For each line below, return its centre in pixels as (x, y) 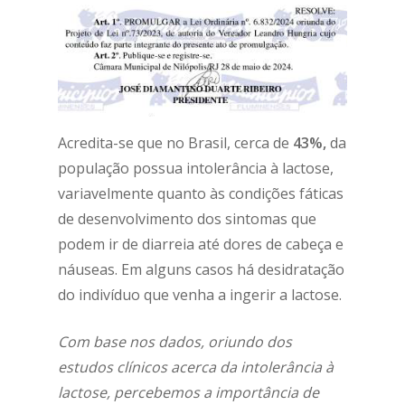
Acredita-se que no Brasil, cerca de (175, 142)
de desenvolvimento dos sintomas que (187, 218)
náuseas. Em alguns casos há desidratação (201, 269)
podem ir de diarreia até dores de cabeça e (201, 244)
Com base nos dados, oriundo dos (175, 341)
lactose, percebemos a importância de (188, 392)
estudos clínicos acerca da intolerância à (196, 367)
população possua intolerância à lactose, (196, 168)
